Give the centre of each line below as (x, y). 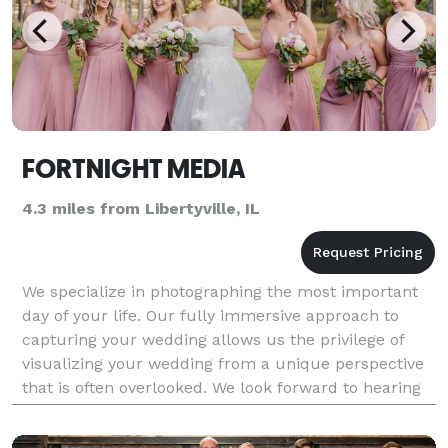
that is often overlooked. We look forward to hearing (221, 387)
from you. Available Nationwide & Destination (194, 411)
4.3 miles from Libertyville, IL (141, 208)
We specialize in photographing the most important (220, 291)
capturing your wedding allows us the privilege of (213, 339)
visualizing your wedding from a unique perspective (223, 363)
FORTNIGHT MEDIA (133, 168)
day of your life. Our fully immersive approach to (210, 315)
